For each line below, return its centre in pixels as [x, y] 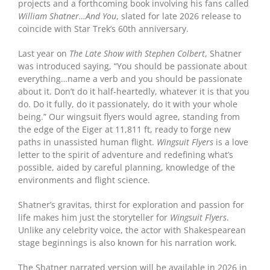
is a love [232, 142]
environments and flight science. [84, 180]
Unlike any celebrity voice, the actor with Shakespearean [132, 230]
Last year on [43, 54]
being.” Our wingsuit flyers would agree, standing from [129, 117]
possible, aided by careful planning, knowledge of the [126, 168]
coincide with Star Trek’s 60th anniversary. [103, 29]
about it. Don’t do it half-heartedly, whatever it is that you [133, 92]
